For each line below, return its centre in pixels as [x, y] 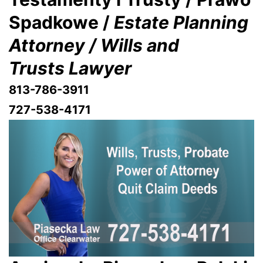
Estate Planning [179, 22]
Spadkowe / [59, 22]
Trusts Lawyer [72, 68]
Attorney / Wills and [94, 45]
